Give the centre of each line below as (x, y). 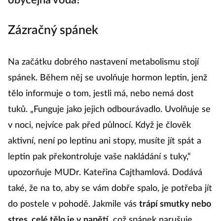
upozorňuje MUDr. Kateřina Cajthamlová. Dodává (105, 173)
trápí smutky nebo (175, 204)
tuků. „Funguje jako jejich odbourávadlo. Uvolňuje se (109, 110)
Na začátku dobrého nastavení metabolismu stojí (103, 62)
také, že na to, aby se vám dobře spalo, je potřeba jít (110, 188)
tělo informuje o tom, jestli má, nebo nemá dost (101, 94)
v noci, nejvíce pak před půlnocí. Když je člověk (99, 125)
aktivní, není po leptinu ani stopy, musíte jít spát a (105, 141)
